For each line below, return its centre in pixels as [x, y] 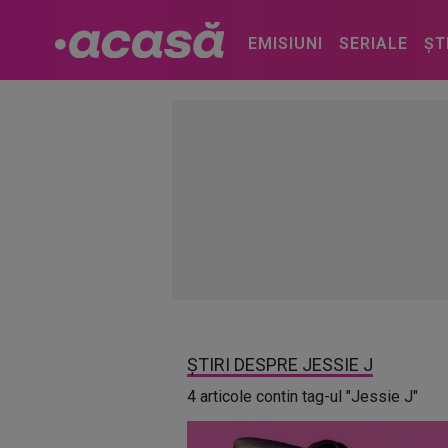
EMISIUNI [285, 43]
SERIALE [373, 43]
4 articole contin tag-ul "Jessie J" [302, 396]
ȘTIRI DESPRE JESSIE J [280, 364]
